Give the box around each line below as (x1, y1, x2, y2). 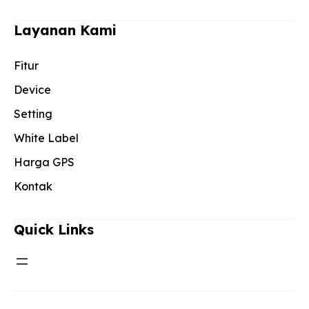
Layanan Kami (14, 21, 117, 39)
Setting (14, 106, 52, 121)
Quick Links (14, 220, 94, 238)
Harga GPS (14, 154, 74, 169)
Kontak (14, 179, 52, 193)
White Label (14, 130, 79, 145)
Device (14, 82, 51, 97)
